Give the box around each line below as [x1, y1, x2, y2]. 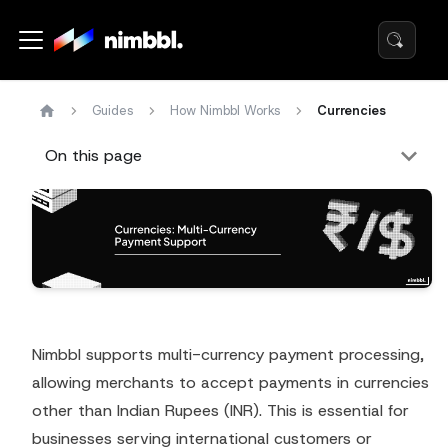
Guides [91, 102, 134, 119]
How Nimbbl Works [169, 102, 281, 119]
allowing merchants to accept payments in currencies [32, 372, 429, 394]
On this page [44, 145, 142, 167]
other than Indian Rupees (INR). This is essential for [32, 400, 409, 422]
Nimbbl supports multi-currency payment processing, [32, 344, 424, 366]
